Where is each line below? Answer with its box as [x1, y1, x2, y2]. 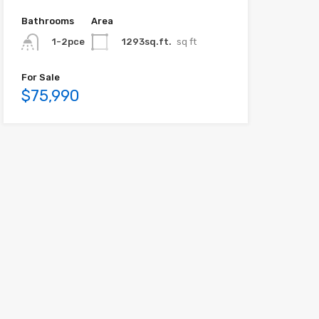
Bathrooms [21, 15, 74, 26]
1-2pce [51, 36, 85, 47]
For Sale [21, 72, 60, 83]
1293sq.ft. [121, 36, 172, 47]
